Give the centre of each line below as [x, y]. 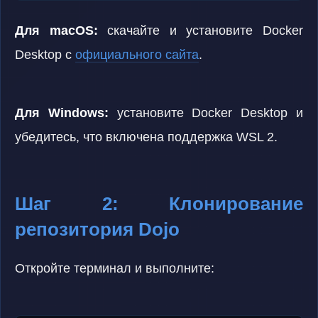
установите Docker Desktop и [206, 113]
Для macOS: [56, 31]
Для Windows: [62, 113]
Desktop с [45, 55]
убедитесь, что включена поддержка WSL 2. [146, 137]
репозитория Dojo [97, 229]
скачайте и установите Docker [201, 31]
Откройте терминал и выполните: [115, 268]
